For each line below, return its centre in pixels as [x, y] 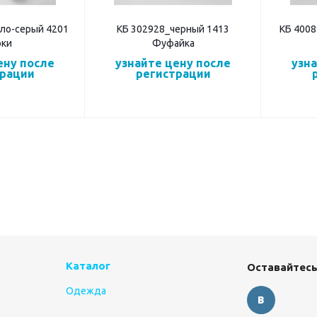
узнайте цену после [173, 63]
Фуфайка [173, 44]
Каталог [88, 266]
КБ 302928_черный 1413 [173, 29]
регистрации [173, 74]
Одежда [86, 291]
